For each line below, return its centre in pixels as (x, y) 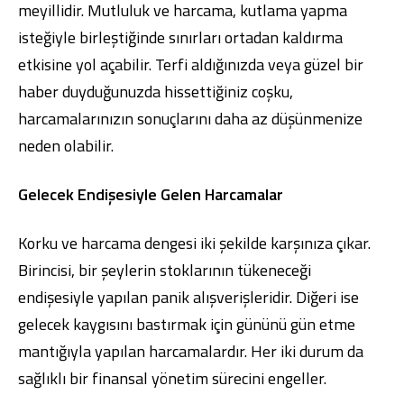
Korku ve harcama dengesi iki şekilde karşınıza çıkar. (194, 243)
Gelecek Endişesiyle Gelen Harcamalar (151, 194)
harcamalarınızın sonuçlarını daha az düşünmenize (190, 119)
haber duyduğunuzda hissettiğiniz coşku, (156, 92)
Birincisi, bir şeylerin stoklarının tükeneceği (165, 270)
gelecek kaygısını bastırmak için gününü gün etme (187, 324)
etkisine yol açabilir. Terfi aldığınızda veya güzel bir (191, 64)
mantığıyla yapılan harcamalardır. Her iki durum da (191, 351)
